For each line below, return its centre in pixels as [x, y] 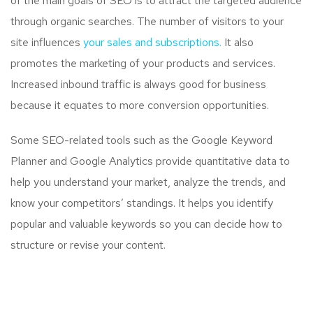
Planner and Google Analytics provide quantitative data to [150, 161]
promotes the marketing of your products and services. [143, 63]
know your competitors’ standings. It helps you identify [142, 203]
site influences [47, 42]
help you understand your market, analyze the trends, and [148, 182]
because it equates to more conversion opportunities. [140, 105]
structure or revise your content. [88, 245]
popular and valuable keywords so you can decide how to [146, 224]
